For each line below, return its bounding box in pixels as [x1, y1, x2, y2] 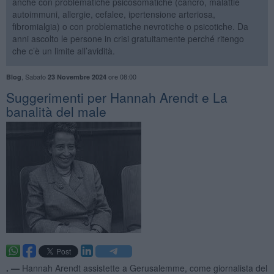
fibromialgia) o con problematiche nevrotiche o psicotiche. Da [12, 20, 248, 32]
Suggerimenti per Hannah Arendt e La [6, 87, 228, 106]
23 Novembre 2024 [47, 72, 106, 81]
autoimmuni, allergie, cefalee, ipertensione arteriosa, [12, 7, 215, 20]
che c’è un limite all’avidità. [12, 44, 115, 57]
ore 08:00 [106, 71, 136, 81]
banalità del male [6, 102, 106, 120]
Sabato [24, 71, 48, 81]
